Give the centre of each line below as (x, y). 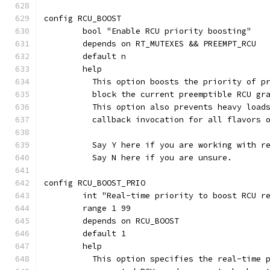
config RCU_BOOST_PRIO (95, 183)
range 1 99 (107, 208)
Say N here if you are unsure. (157, 158)
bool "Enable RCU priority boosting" (167, 31)
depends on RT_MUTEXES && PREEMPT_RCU (169, 44)
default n (104, 56)
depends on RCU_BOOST (131, 221)
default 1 (104, 234)
